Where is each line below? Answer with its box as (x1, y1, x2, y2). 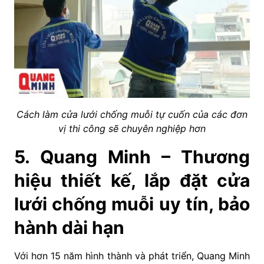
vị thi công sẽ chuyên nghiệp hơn (58, 122, 206, 134)
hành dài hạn (14, 216, 124, 238)
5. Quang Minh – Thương (14, 146, 250, 167)
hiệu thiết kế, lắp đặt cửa (14, 169, 250, 191)
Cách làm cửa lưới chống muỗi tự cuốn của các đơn (16, 108, 247, 120)
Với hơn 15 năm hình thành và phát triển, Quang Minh (14, 249, 250, 262)
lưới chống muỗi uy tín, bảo (14, 193, 250, 214)
